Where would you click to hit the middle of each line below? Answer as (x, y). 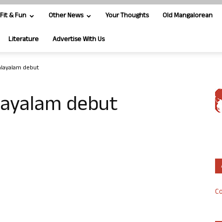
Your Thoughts (127, 16)
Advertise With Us (79, 40)
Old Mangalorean (188, 16)
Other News (66, 16)
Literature (24, 40)
